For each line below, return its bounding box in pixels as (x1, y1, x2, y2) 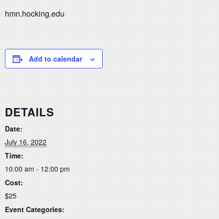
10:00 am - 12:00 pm (5, 163, 70, 174)
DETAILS (5, 104, 54, 120)
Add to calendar (29, 54, 82, 64)
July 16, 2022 (5, 136, 46, 147)
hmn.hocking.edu (5, 8, 65, 19)
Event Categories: (5, 204, 65, 214)
